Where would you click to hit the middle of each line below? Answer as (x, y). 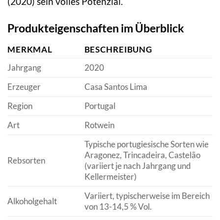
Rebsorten (26, 160)
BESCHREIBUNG (118, 49)
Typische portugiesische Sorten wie (146, 144)
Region (20, 106)
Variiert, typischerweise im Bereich (147, 195)
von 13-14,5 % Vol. (118, 206)
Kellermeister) (110, 176)
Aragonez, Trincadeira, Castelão (142, 155)
